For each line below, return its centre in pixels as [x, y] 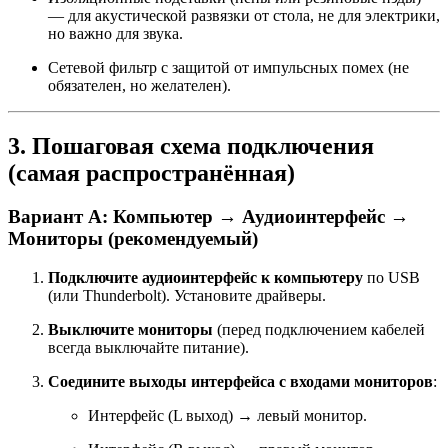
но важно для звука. [115, 33]
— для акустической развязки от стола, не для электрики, [244, 15]
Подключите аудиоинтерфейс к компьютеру [205, 278]
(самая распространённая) [151, 172]
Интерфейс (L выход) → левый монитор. [227, 416]
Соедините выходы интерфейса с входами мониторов [240, 382]
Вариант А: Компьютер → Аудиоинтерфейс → [208, 217]
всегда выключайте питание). [148, 348]
